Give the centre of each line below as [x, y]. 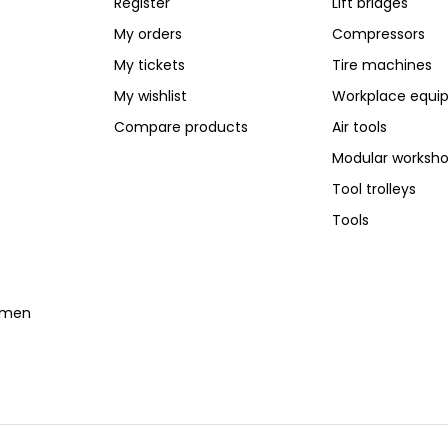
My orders [148, 34]
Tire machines [381, 65]
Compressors [378, 34]
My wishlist [151, 96]
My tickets [150, 65]
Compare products [181, 127]
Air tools [359, 127]
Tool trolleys [373, 189]
